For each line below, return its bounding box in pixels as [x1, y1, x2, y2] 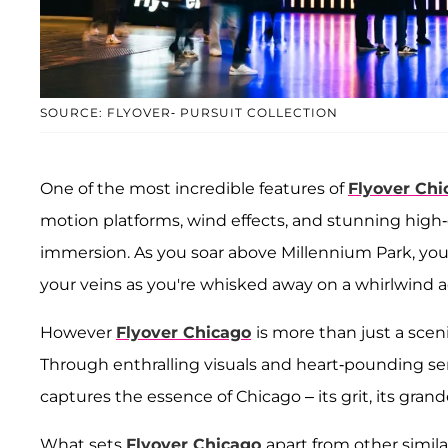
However [40, 323, 116, 343]
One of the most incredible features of [40, 179, 348, 199]
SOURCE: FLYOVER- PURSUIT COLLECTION [40, 105, 338, 121]
